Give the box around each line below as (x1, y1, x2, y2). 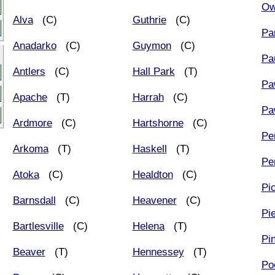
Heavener (132, 194, 177, 206)
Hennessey (132, 246, 184, 258)
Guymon (132, 39, 171, 52)
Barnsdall (12, 194, 56, 206)
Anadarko (12, 39, 56, 52)
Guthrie (132, 14, 166, 26)
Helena (132, 220, 165, 232)
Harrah (132, 91, 164, 103)
